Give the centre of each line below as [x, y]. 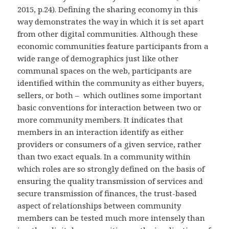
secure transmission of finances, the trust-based [107, 193]
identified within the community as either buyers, [111, 83]
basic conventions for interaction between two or [110, 108]
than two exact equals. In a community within [104, 157]
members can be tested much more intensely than [111, 218]
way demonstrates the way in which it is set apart [111, 22]
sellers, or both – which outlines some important [110, 95]
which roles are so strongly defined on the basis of [111, 169]
